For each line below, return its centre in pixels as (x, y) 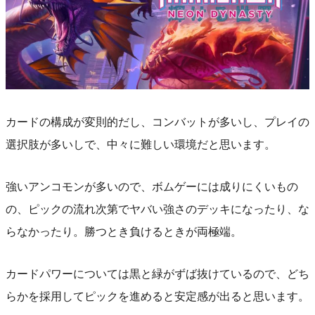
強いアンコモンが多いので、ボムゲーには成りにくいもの (152, 186)
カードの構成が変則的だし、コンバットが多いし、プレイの (157, 122)
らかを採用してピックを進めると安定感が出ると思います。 (157, 296)
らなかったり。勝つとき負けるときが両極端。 (124, 231)
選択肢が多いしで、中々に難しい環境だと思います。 (141, 144)
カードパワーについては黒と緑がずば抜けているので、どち (157, 274)
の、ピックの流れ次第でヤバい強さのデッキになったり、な (157, 209)
